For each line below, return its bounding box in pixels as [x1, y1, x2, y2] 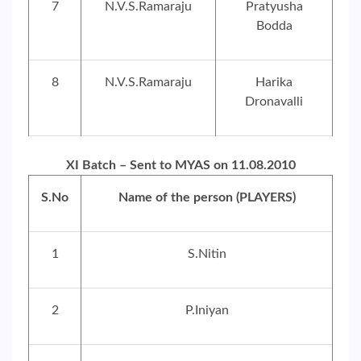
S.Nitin [187, 247, 226, 260]
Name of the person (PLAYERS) [118, 191, 296, 204]
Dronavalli [245, 95, 303, 108]
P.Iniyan [185, 304, 229, 317]
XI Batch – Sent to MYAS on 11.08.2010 [65, 159, 296, 172]
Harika [255, 76, 293, 89]
